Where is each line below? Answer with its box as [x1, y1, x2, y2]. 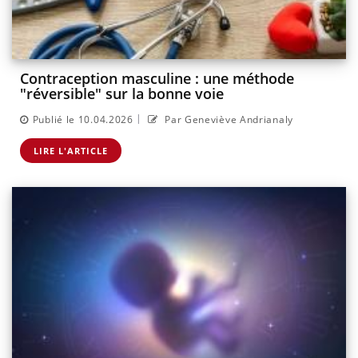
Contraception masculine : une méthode [20, 69, 294, 89]
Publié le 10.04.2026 [32, 112, 133, 126]
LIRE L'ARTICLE [34, 144, 108, 157]
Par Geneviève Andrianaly [161, 112, 293, 126]
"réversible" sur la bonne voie [20, 84, 224, 104]
